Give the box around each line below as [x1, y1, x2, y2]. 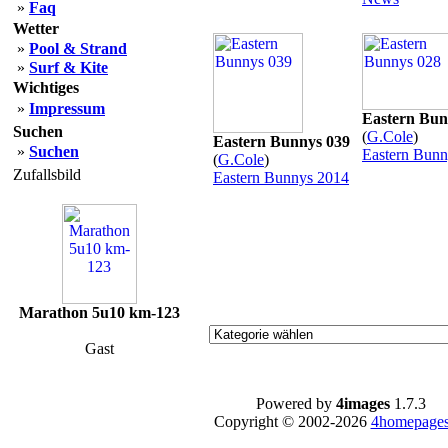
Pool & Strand [29, 40, 127, 57]
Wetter [13, 20, 59, 37]
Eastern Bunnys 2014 [213, 169, 349, 186]
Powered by [256, 395, 336, 412]
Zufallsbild [13, 166, 81, 183]
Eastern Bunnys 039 [213, 133, 350, 150]
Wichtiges [13, 79, 79, 96]
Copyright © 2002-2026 [213, 413, 371, 430]
